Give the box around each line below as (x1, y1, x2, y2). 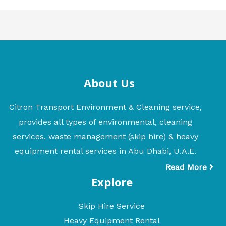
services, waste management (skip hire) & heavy (13, 132, 198, 142)
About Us (84, 75, 135, 91)
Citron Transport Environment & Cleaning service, (9, 102, 202, 112)
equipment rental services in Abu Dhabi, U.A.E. (15, 146, 196, 156)
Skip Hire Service (79, 201, 145, 211)
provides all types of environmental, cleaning (19, 117, 192, 127)
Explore (91, 174, 133, 190)
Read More (165, 162, 209, 173)
